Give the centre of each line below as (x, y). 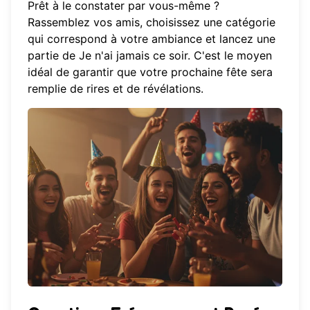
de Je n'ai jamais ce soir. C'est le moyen (165, 56)
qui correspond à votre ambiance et (124, 39)
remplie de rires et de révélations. (116, 89)
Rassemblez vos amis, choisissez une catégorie (152, 22)
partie (43, 56)
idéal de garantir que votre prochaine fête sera (150, 72)
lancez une (247, 39)
